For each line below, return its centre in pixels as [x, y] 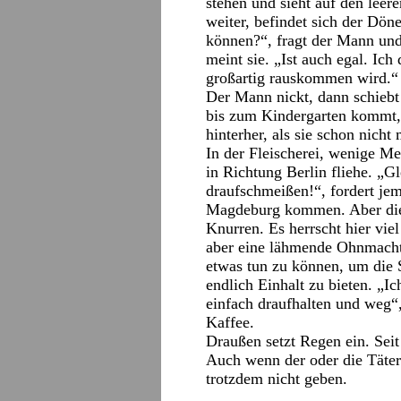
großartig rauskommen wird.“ [302, 78]
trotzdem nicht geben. [277, 379]
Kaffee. [230, 322]
